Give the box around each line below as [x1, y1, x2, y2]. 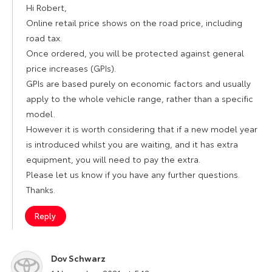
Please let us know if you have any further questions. [26, 168, 240, 180]
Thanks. [26, 183, 55, 195]
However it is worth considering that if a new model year [26, 122, 257, 135]
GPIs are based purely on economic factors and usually [26, 76, 251, 89]
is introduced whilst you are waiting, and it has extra [26, 137, 238, 150]
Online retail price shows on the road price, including [26, 16, 242, 29]
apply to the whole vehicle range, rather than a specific [26, 92, 253, 104]
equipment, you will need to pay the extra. [26, 152, 200, 165]
